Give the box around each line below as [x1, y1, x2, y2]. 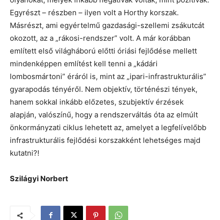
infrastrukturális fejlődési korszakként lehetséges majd [10, 135, 200, 145]
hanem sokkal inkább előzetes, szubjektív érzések [10, 97, 184, 107]
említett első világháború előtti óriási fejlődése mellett [10, 46, 197, 55]
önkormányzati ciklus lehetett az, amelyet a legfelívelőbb [10, 122, 206, 132]
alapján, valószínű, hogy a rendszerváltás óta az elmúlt [10, 110, 198, 119]
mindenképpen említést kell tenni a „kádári [10, 58, 158, 68]
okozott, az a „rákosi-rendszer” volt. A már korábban [10, 33, 191, 43]
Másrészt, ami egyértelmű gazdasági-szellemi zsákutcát [10, 20, 204, 30]
